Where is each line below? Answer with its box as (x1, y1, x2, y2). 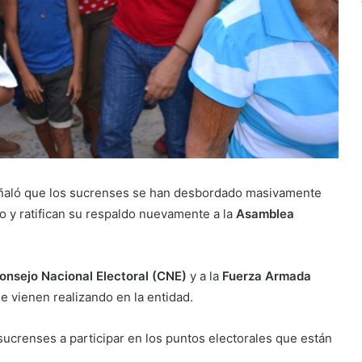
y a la (187, 267, 222, 284)
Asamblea (236, 205, 294, 221)
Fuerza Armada (222, 267, 311, 284)
